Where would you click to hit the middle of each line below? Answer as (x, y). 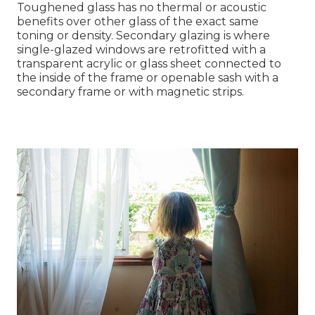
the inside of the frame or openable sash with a (148, 78)
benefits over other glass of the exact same (138, 22)
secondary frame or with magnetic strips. (130, 92)
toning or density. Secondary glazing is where (143, 36)
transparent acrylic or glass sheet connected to (149, 64)
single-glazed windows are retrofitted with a (141, 50)
